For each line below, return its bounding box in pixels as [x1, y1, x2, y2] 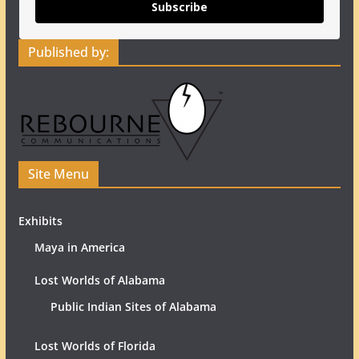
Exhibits [18, 212, 63, 228]
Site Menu [27, 164, 89, 183]
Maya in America [34, 239, 125, 255]
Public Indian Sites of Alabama [50, 298, 216, 314]
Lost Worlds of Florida [34, 337, 155, 353]
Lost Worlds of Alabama [34, 272, 165, 288]
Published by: [27, 42, 109, 61]
